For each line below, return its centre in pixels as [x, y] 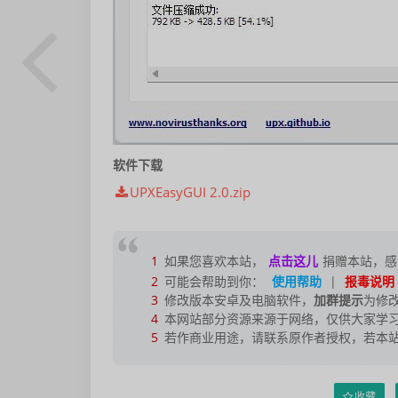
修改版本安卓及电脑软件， [237, 300]
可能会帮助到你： [212, 281]
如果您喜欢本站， [212, 261]
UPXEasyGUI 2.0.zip [191, 192]
